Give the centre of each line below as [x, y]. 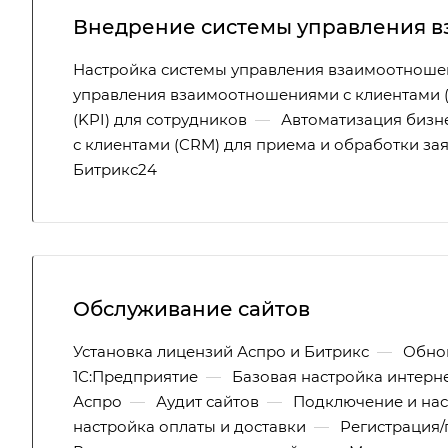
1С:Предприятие [135, 376]
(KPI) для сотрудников [160, 119]
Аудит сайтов [207, 401]
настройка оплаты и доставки [189, 426]
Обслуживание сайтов [191, 309]
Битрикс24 [115, 169]
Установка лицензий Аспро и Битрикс [221, 351]
